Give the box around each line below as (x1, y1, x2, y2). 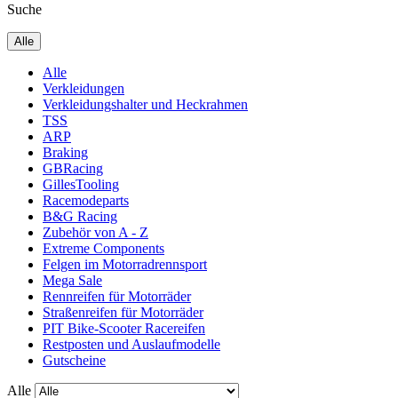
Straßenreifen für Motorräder (43, 305, 203, 320)
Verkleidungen (43, 81, 124, 96)
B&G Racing (43, 209, 117, 224)
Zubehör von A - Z (43, 225, 148, 240)
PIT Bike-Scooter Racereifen (43, 321, 205, 336)
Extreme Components (43, 241, 164, 256)
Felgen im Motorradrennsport (43, 257, 207, 272)
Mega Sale (43, 273, 102, 288)
